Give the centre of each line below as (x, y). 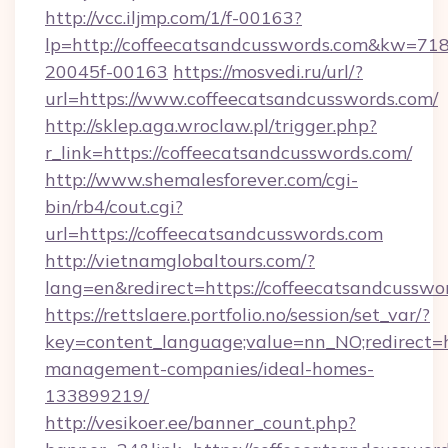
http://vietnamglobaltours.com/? (180, 260)
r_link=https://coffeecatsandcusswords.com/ (228, 152)
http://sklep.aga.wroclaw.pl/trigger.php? (211, 125)
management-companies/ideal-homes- (209, 368)
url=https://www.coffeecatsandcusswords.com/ (241, 98)
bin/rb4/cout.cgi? (114, 206)
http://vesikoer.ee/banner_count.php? (200, 422)
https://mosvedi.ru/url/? (268, 71)
